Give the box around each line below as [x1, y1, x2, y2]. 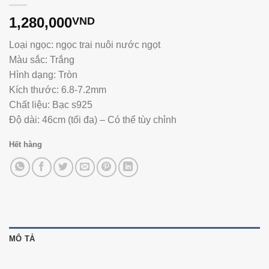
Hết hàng [9, 139, 42, 149]
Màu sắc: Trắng [9, 55, 74, 65]
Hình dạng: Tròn [9, 70, 77, 80]
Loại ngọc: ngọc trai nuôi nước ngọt [9, 40, 160, 50]
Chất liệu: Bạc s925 [9, 100, 92, 110]
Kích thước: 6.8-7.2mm [9, 85, 106, 95]
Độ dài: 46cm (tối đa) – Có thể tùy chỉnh [9, 115, 177, 125]
